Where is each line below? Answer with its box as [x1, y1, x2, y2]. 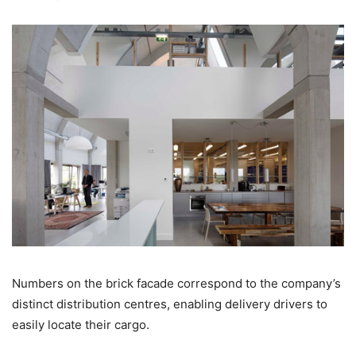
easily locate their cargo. [12, 317, 149, 333]
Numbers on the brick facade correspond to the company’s [12, 276, 341, 292]
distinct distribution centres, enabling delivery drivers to [12, 296, 327, 312]
